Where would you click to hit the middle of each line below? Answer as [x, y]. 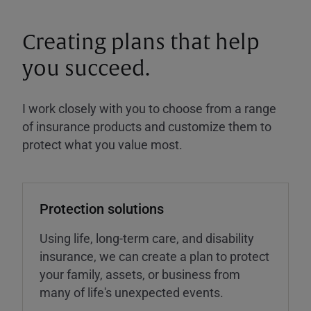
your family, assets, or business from [140, 275]
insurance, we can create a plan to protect [154, 257]
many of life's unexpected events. [132, 293]
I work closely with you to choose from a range [149, 109]
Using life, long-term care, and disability [147, 238]
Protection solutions [102, 209]
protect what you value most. [102, 145]
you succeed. [86, 69]
